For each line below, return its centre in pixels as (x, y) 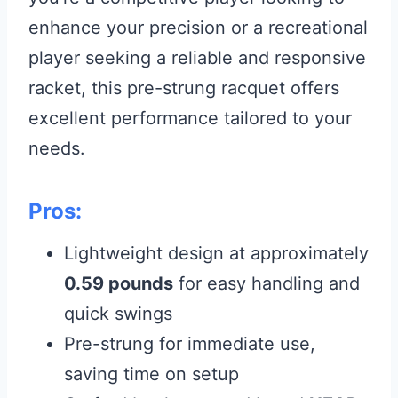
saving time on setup (151, 374)
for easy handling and (267, 283)
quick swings (118, 314)
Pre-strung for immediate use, (190, 344)
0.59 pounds (119, 283)
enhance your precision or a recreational (198, 28)
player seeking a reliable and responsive (197, 58)
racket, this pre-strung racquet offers (184, 88)
